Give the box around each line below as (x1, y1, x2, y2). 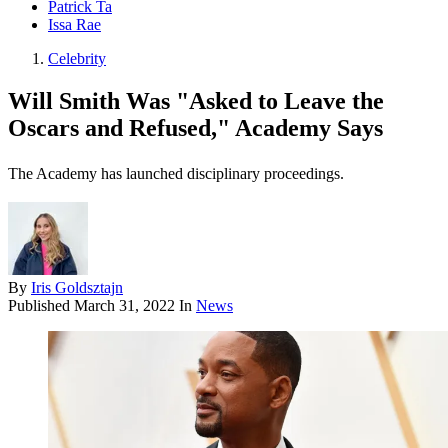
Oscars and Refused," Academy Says (8, 115, 383, 142)
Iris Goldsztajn (31, 279, 123, 297)
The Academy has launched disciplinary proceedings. (8, 165, 344, 183)
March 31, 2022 (74, 297, 175, 315)
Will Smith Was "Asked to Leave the (8, 88, 384, 115)
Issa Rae (48, 16, 101, 34)
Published (8, 297, 74, 315)
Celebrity (48, 50, 106, 68)
